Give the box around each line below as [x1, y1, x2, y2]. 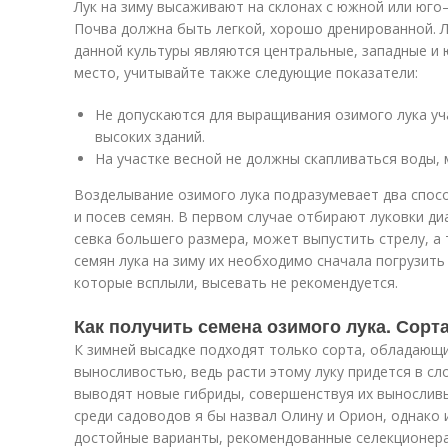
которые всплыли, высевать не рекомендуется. [74, 273, 398, 292]
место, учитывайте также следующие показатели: [74, 63, 418, 82]
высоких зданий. [95, 127, 205, 146]
